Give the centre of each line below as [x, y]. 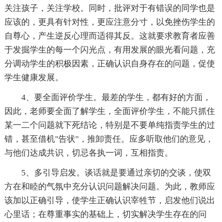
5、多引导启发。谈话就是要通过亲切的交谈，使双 [116, 173]
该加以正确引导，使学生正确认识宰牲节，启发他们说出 [110, 201]
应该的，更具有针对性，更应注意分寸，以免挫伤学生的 [110, 22]
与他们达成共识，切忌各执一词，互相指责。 [88, 153]
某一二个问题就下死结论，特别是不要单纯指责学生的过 [110, 125]
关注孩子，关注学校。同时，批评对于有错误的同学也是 [110, 8]
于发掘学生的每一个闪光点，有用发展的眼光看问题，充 [110, 50]
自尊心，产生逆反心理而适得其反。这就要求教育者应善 [110, 36]
